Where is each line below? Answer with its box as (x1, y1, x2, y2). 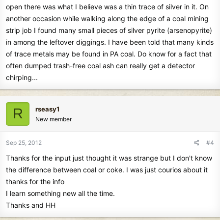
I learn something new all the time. (6, 189, 115, 197)
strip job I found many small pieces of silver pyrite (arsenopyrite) (6, 26, 212, 34)
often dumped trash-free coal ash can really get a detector (6, 61, 195, 70)
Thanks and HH (6, 200, 55, 209)
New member (35, 115, 72, 123)
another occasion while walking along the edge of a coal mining (6, 14, 209, 23)
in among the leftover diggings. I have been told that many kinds (6, 37, 214, 46)
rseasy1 (35, 105, 59, 113)
